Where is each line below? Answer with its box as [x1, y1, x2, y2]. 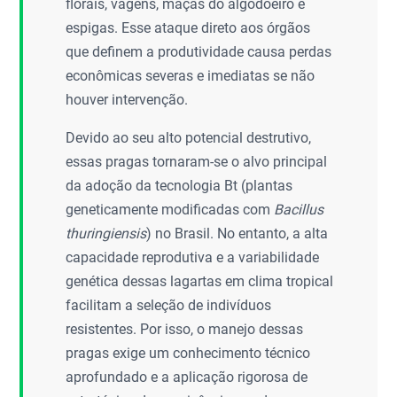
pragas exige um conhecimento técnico [66, 345, 311, 362]
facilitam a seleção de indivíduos [66, 297, 272, 314]
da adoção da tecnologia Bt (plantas [66, 177, 293, 194]
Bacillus [274, 201, 324, 218]
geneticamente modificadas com [66, 201, 275, 218]
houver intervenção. [66, 91, 189, 108]
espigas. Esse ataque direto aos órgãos [66, 19, 311, 36]
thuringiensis [66, 225, 147, 242]
